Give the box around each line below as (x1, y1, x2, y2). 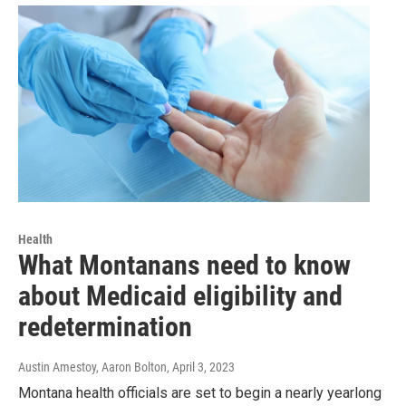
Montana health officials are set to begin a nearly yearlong (18, 383, 382, 401)
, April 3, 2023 (167, 359, 235, 374)
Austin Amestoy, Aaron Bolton (18, 359, 167, 374)
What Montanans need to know (18, 248, 351, 281)
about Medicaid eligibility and (18, 279, 343, 312)
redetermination (18, 310, 192, 343)
